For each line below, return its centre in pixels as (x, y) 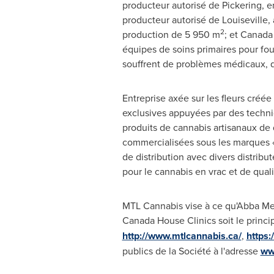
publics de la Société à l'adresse (191, 251)
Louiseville (245, 20)
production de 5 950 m (171, 35)
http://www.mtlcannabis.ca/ (182, 236)
